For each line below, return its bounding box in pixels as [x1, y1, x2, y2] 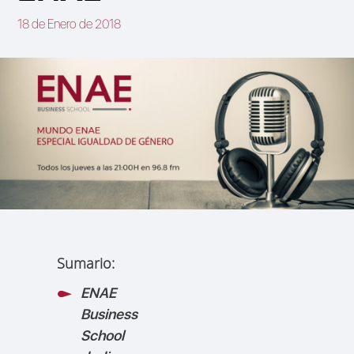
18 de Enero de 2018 [17, 16, 122, 32]
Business [81, 305, 138, 322]
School [81, 326, 125, 344]
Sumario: [57, 253, 115, 273]
